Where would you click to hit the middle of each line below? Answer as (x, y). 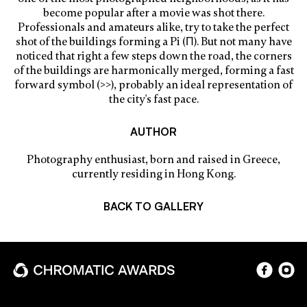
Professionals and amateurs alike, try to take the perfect (153, 27)
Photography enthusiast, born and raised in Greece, (153, 159)
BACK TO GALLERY (153, 206)
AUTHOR (153, 131)
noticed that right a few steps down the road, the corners (153, 56)
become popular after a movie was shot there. (153, 13)
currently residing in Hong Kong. (153, 174)
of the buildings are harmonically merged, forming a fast (153, 70)
